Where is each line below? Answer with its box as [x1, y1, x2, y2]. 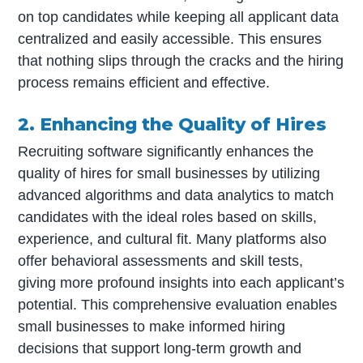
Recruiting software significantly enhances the [18, 143, 314, 160]
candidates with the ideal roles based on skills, [18, 209, 318, 226]
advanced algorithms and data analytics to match [18, 187, 335, 204]
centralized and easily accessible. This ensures [18, 31, 322, 48]
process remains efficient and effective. [18, 75, 271, 92]
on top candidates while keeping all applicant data [18, 9, 340, 26]
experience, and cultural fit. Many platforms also [18, 231, 327, 248]
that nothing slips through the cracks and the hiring [18, 53, 344, 70]
